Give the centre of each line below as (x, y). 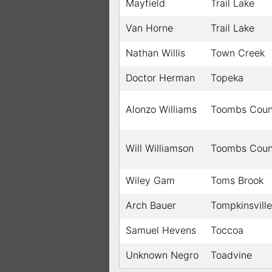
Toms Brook (237, 181)
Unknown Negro (162, 255)
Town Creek (238, 53)
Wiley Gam (150, 181)
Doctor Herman (160, 78)
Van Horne (149, 28)
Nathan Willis (155, 53)
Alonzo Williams (161, 110)
